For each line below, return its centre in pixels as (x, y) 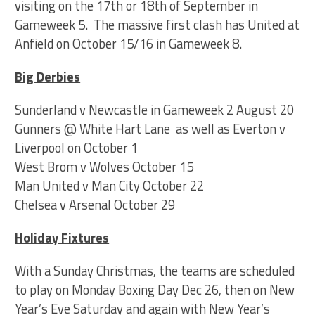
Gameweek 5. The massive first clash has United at (157, 25)
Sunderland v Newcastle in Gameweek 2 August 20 (155, 110)
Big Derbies (48, 77)
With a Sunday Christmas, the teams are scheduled (155, 271)
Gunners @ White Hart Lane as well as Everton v (150, 129)
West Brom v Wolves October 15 (104, 167)
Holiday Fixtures (62, 238)
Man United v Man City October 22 (110, 186)
